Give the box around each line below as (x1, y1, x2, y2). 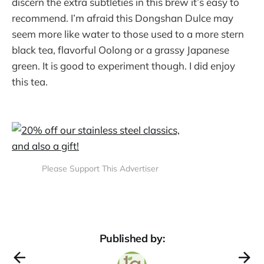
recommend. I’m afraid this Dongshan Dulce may (12, 12, 233, 25)
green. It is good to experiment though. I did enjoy (12, 60, 235, 72)
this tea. (12, 75, 48, 88)
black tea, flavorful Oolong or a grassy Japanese (12, 44, 229, 57)
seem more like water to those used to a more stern (12, 28, 244, 41)
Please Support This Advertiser (42, 163, 159, 174)
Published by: (99, 232, 165, 246)
